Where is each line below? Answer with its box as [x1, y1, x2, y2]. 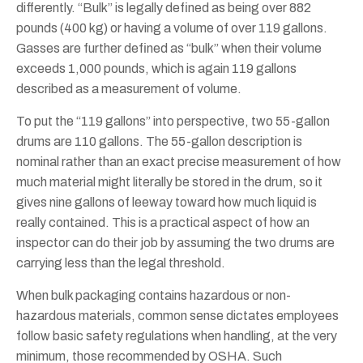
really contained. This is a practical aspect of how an [16, 216, 310, 229]
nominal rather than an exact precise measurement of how [16, 155, 341, 169]
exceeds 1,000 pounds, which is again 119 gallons [16, 62, 297, 75]
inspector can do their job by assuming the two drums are [16, 236, 335, 250]
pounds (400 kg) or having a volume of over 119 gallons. [16, 21, 327, 35]
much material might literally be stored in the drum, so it [16, 175, 322, 189]
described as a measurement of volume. [16, 82, 241, 96]
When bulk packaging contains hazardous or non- [16, 288, 291, 302]
